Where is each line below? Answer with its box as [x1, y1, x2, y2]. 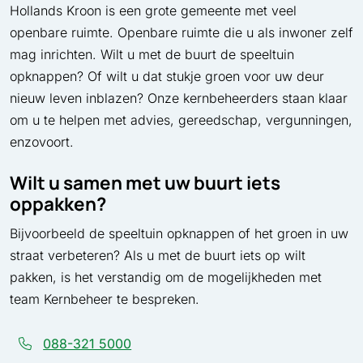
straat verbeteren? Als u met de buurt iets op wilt [10, 246, 305, 263]
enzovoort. [10, 134, 74, 150]
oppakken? [10, 191, 106, 216]
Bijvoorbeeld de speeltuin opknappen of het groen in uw [10, 224, 348, 241]
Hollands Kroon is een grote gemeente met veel [10, 2, 297, 19]
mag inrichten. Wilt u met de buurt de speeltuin [10, 46, 294, 62]
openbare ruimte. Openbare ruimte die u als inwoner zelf [10, 24, 353, 41]
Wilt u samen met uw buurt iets [10, 170, 280, 195]
